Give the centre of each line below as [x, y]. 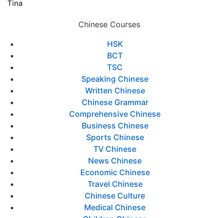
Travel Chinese [115, 184]
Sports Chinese [115, 137]
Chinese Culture [115, 195]
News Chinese [115, 160]
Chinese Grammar [115, 102]
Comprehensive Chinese [115, 114]
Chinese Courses [109, 24]
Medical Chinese [115, 207]
